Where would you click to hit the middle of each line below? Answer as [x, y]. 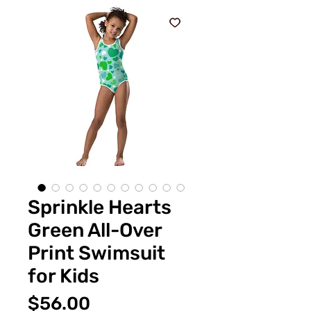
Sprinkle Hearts [100, 207]
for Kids [64, 276]
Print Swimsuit [96, 253]
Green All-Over [95, 230]
